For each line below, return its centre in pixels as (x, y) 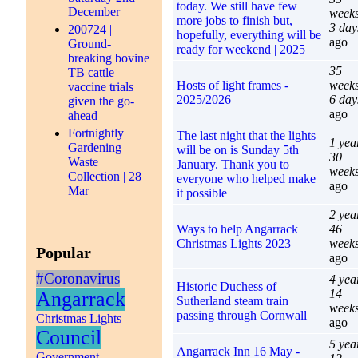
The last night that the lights (246, 135)
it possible (201, 193)
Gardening (95, 147)
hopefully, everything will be (249, 34)
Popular (64, 252)
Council (69, 337)
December (94, 11)
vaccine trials (101, 86)
